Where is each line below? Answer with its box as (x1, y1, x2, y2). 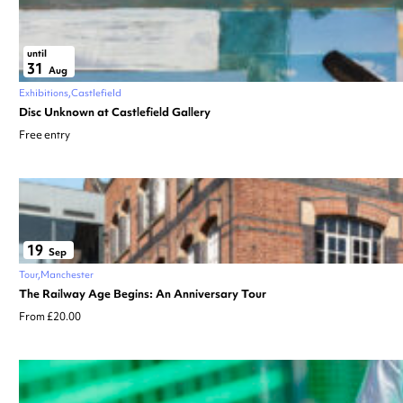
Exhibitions (19, 85, 68, 99)
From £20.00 (19, 309, 81, 324)
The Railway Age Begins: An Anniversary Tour (19, 285, 266, 301)
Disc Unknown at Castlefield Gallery (19, 103, 210, 120)
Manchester (40, 267, 94, 281)
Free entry (19, 127, 70, 142)
